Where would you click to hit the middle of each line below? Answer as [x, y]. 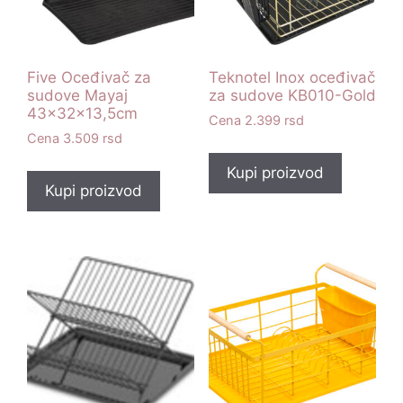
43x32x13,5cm [82, 113]
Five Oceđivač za [89, 77]
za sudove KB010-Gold [292, 95]
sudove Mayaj [77, 95]
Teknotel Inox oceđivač [291, 77]
